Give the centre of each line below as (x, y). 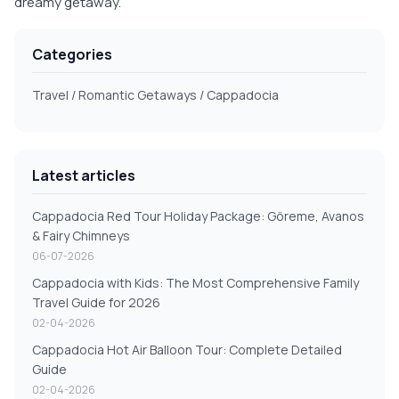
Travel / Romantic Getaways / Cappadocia (155, 95)
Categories (72, 55)
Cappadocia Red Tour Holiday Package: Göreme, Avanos (198, 216)
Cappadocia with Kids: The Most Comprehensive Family (195, 283)
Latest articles (84, 176)
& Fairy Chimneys (81, 236)
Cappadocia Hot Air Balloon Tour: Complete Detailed (187, 350)
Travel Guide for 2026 (96, 303)
